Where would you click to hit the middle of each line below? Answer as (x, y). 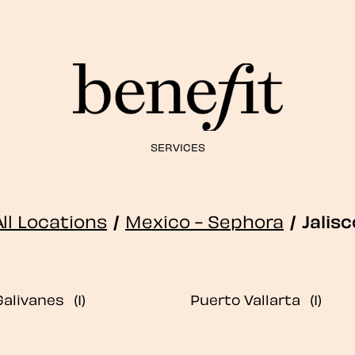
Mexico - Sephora (204, 220)
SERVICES (177, 146)
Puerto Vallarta (245, 298)
